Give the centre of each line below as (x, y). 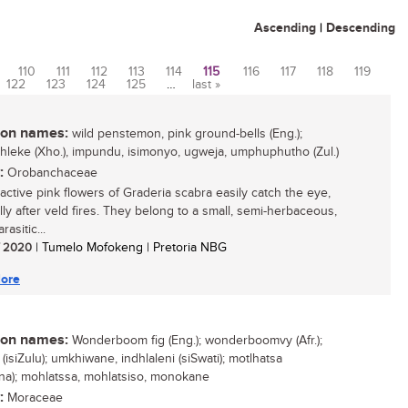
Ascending (285, 28)
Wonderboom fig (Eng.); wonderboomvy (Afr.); (195, 341)
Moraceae (33, 398)
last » (206, 85)
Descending (361, 28)
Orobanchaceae (51, 173)
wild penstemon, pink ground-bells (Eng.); (185, 134)
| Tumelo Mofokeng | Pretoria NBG (129, 248)
